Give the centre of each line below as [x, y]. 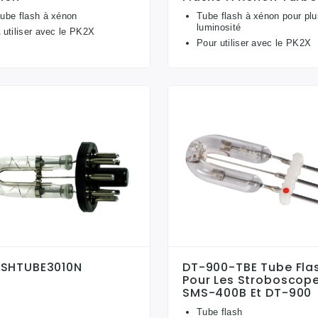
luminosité [219, 27]
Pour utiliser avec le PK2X [254, 43]
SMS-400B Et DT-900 [247, 293]
